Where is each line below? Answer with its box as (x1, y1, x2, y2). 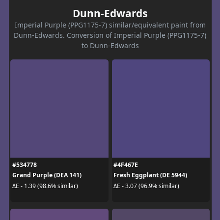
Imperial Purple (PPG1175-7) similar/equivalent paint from (14, 20, 206, 30)
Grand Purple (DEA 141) (12, 171, 82, 180)
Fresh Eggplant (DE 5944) (113, 171, 187, 180)
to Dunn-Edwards (81, 41, 139, 51)
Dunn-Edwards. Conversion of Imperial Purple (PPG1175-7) (14, 30, 206, 40)
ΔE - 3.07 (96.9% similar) (113, 181, 179, 190)
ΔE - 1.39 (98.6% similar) (12, 181, 78, 190)
